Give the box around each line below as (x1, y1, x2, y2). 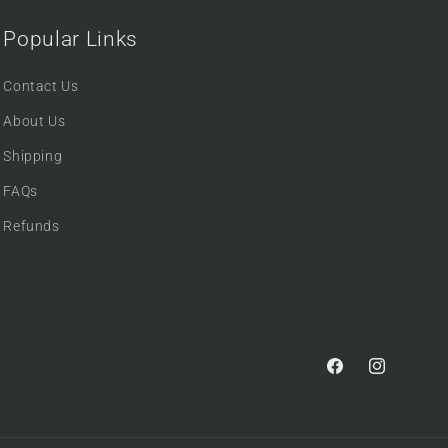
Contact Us (3, 77, 79, 94)
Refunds (3, 217, 60, 234)
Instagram (366, 368, 437, 385)
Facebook (324, 368, 390, 385)
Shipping (3, 147, 63, 164)
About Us (3, 112, 66, 129)
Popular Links (3, 26, 138, 51)
